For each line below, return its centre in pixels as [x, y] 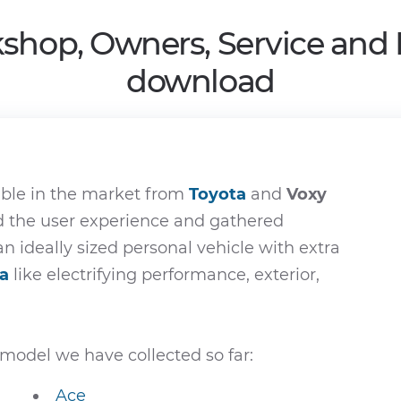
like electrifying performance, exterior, [164, 275]
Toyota [218, 194]
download [200, 81]
